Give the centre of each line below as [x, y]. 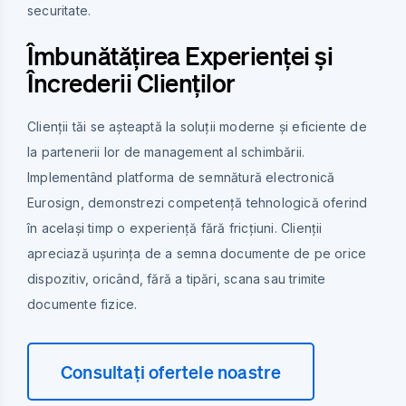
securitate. [59, 10]
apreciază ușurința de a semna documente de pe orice [197, 253]
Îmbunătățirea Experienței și [180, 55]
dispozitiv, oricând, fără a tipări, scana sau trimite [177, 278]
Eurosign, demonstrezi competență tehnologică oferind [198, 202]
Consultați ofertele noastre [171, 371]
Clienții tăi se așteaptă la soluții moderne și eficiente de [197, 126]
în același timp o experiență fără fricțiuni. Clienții [175, 227]
